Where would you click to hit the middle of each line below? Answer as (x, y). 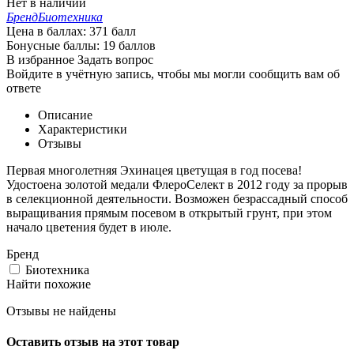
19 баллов (129, 45)
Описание (65, 115)
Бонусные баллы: (53, 45)
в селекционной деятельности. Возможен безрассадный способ (177, 198)
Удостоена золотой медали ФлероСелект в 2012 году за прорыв (177, 184)
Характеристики (83, 129)
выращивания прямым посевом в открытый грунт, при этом (169, 213)
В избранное (40, 59)
